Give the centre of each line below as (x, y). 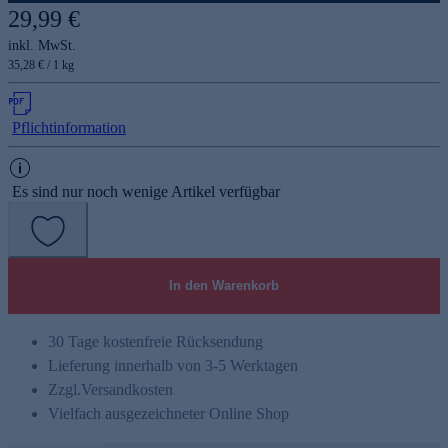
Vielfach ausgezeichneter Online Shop (168, 413)
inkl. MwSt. (42, 45)
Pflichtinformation (69, 127)
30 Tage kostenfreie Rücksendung (155, 341)
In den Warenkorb (224, 285)
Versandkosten (127, 389)
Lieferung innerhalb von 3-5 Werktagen (173, 365)
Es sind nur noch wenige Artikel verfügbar (146, 191)
